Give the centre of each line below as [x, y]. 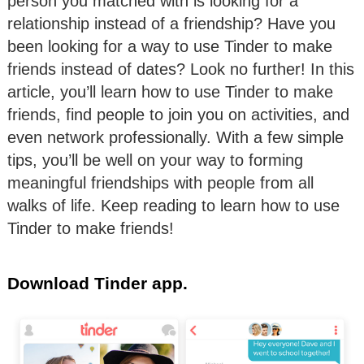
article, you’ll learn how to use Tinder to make [170, 92]
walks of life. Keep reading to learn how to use [173, 206]
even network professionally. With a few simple [175, 138]
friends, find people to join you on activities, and [178, 115]
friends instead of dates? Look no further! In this [181, 69]
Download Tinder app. [97, 284]
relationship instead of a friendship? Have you [171, 24]
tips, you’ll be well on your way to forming [155, 160]
